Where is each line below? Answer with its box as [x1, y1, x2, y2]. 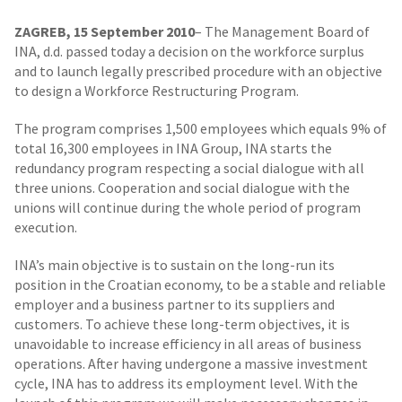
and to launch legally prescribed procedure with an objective [14, 62, 382, 80]
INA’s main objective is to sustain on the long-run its [14, 256, 335, 274]
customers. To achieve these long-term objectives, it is [14, 315, 350, 333]
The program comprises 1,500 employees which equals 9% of [14, 119, 387, 137]
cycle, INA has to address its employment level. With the [14, 374, 358, 392]
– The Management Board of [195, 22, 370, 40]
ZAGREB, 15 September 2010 [14, 22, 195, 40]
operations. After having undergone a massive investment [14, 354, 368, 372]
